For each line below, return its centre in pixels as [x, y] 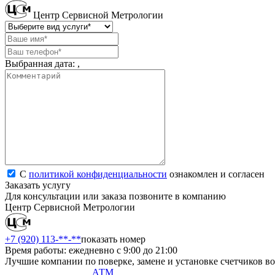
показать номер [113, 239]
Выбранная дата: [41, 63]
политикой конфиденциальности [98, 174]
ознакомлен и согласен [216, 174]
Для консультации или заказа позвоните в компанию [115, 196]
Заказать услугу [38, 185]
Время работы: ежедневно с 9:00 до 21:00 [91, 250]
